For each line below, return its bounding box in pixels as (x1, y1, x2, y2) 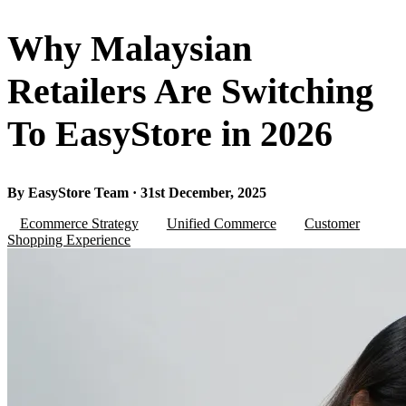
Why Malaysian (7, 28, 252, 70)
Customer (304, 216, 360, 232)
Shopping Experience (7, 232, 130, 248)
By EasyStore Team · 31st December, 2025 (7, 185, 266, 201)
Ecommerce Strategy (19, 216, 139, 232)
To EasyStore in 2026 (7, 113, 333, 155)
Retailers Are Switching (7, 71, 373, 112)
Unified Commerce (166, 216, 276, 232)
